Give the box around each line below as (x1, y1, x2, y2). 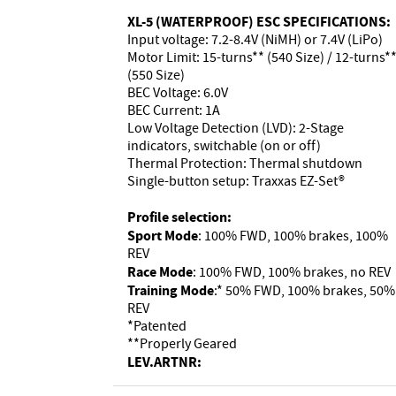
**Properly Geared (127, 334, 237, 353)
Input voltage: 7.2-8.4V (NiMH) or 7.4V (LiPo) (127, 30, 383, 49)
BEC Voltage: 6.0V (127, 83, 228, 102)
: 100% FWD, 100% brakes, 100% (198, 226, 388, 245)
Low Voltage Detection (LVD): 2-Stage (127, 118, 344, 137)
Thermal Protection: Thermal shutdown (127, 154, 362, 172)
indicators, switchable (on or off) (127, 136, 321, 155)
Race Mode (127, 262, 193, 281)
